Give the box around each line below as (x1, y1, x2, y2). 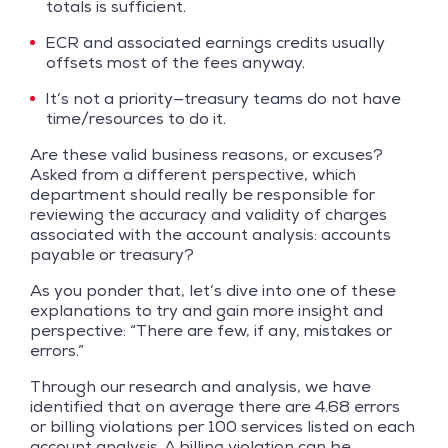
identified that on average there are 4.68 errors (30, 395, 400, 417)
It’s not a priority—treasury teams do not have (45, 87, 401, 109)
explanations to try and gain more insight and (30, 299, 383, 321)
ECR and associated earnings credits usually (45, 31, 385, 53)
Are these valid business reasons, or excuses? (30, 143, 383, 165)
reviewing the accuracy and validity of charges (30, 203, 387, 225)
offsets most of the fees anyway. (46, 51, 305, 73)
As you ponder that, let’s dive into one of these (30, 279, 396, 301)
